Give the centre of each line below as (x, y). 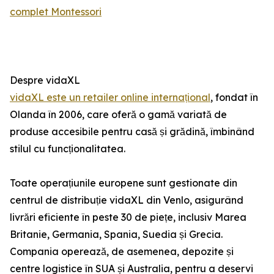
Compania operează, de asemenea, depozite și (122, 252)
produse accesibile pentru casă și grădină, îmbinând (132, 132)
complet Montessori (56, 12)
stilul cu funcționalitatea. (68, 149)
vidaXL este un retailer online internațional (110, 98)
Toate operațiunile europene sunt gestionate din (124, 183)
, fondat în (234, 98)
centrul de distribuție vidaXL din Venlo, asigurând (127, 200)
